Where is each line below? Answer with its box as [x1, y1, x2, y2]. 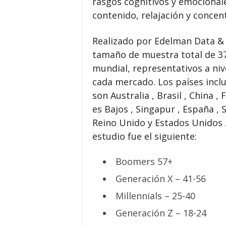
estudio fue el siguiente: [92, 130, 197, 142]
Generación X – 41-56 [115, 173, 206, 185]
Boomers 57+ [115, 155, 173, 167]
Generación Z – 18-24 [115, 207, 206, 219]
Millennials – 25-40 [115, 190, 195, 202]
